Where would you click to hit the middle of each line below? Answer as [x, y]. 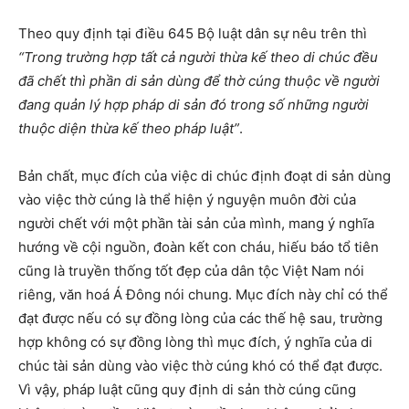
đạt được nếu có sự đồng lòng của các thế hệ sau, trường [200, 319]
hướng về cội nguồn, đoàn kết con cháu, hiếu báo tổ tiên [199, 247]
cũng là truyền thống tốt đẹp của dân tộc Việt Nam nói [191, 271]
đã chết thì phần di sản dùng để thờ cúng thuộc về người [199, 81]
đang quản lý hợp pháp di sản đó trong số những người [194, 105]
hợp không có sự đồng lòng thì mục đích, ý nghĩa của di [195, 342]
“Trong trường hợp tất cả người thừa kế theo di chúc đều [198, 58]
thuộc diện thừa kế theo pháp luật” [129, 129]
